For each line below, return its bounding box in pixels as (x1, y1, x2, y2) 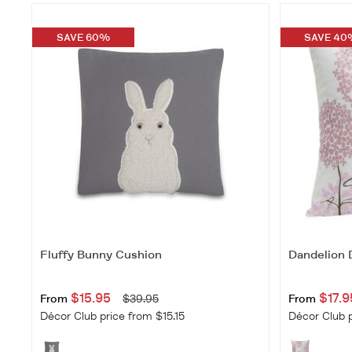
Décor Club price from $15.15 (40, 310, 185, 324)
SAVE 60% (57, 31, 110, 44)
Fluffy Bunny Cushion (40, 247, 162, 263)
